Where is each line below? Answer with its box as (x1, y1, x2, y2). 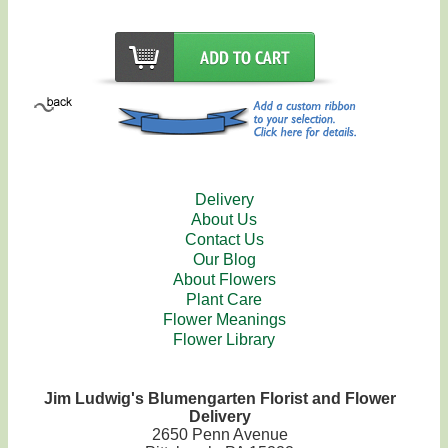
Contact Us (184, 231, 264, 248)
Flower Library (173, 331, 275, 348)
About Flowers (172, 271, 276, 288)
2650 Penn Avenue (151, 426, 288, 443)
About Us (191, 211, 257, 228)
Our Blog (192, 251, 256, 268)
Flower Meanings (162, 311, 286, 328)
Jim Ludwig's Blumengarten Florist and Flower (43, 390, 396, 407)
